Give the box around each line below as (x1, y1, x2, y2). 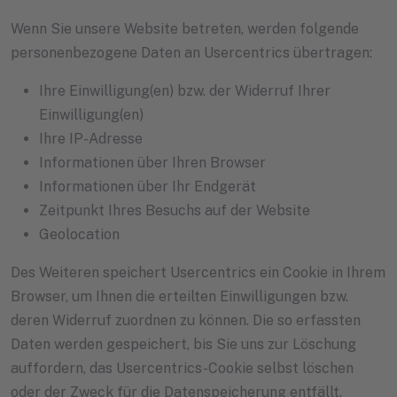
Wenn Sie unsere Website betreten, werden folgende (11, 20, 359, 38)
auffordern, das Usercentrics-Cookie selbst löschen (11, 360, 354, 378)
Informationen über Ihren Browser (39, 154, 266, 172)
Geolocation (39, 226, 120, 244)
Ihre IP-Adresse (39, 130, 143, 148)
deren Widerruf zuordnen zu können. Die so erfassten (11, 312, 361, 330)
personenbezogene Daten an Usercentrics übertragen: (11, 44, 372, 62)
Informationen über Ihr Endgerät (39, 178, 256, 196)
